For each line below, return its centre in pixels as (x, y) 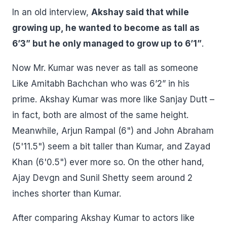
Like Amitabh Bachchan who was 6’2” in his (101, 84)
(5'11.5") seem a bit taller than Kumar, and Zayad (111, 146)
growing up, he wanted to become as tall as (106, 28)
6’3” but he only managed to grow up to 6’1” (107, 44)
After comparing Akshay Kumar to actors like (103, 218)
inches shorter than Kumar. (67, 194)
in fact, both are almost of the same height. (100, 115)
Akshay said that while (140, 12)
